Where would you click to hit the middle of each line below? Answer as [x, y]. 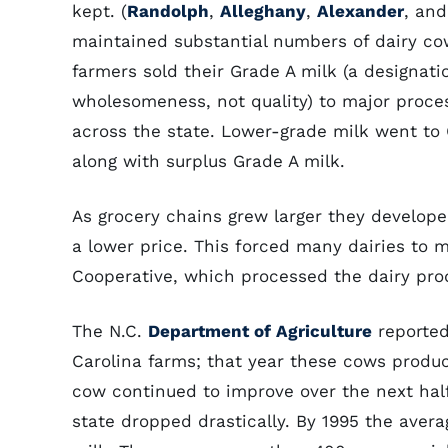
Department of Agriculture [260, 331]
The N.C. [110, 331]
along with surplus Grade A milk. [208, 161]
